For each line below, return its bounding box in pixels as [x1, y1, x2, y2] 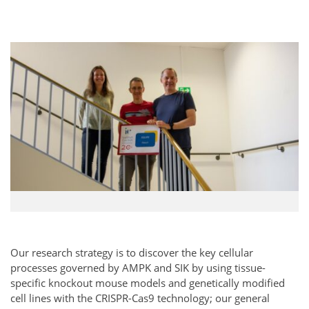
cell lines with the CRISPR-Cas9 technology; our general [10, 290, 270, 305]
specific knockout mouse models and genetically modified [10, 275, 285, 290]
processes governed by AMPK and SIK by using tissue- [10, 260, 266, 275]
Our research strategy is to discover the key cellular [10, 245, 253, 259]
